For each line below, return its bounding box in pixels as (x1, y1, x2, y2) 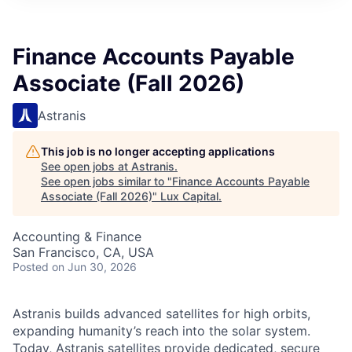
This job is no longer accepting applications (41, 145, 275, 158)
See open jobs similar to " (41, 174, 172, 188)
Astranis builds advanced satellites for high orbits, (13, 306, 310, 321)
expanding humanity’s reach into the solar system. (13, 323, 310, 339)
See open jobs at (41, 159, 131, 173)
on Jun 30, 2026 (52, 260, 137, 273)
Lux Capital (160, 189, 218, 203)
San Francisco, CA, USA (13, 244, 154, 260)
